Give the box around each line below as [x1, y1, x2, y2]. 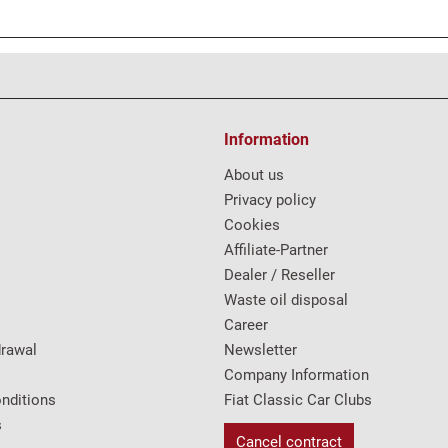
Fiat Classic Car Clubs [224, 391, 372, 409]
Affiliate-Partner [224, 241, 328, 259]
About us [224, 166, 284, 184]
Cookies [224, 216, 280, 234]
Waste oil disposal [224, 291, 348, 309]
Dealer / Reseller [224, 266, 335, 284]
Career [224, 316, 268, 334]
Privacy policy [224, 191, 316, 209]
